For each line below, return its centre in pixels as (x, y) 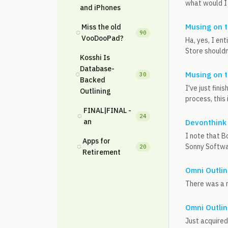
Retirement (102, 152)
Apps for (97, 141)
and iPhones (100, 8)
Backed (93, 80)
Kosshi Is (95, 58)
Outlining (95, 91)
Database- (97, 69)
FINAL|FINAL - (108, 110)
